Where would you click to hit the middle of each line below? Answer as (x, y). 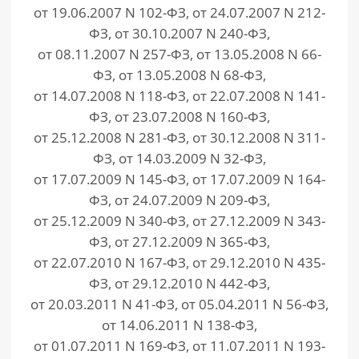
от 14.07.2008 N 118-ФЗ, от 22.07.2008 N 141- (179, 96)
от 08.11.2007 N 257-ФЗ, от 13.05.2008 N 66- (179, 54)
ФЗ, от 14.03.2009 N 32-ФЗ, (179, 158)
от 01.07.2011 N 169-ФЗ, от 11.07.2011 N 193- (179, 346)
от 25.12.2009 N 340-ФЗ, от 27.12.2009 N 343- (179, 221)
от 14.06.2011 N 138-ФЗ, (179, 325)
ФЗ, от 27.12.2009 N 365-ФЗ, (179, 242)
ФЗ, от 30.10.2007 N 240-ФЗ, (179, 33)
